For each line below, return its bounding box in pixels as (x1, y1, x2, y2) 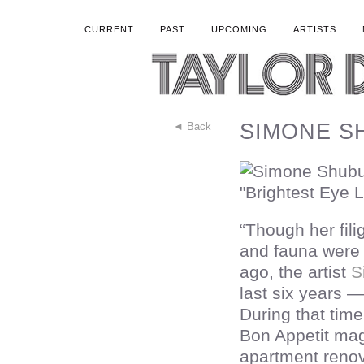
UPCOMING (210, 24, 267, 34)
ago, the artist (240, 262, 351, 281)
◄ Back (173, 120, 211, 132)
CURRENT (84, 24, 134, 34)
